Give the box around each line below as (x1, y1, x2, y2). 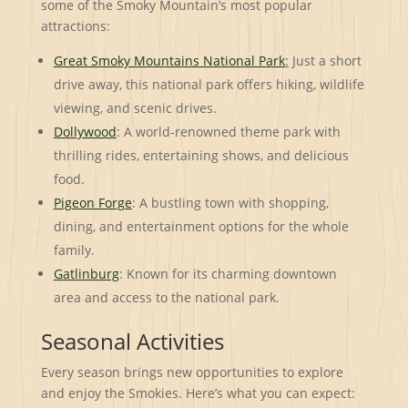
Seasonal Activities (40, 325, 224, 356)
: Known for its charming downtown (118, 264, 337, 282)
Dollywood (53, 122, 117, 140)
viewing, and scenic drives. (53, 98, 217, 117)
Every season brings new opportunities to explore (40, 362, 343, 381)
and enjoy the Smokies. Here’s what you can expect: (40, 383, 355, 402)
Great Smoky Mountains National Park (53, 51, 285, 69)
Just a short (288, 51, 362, 69)
